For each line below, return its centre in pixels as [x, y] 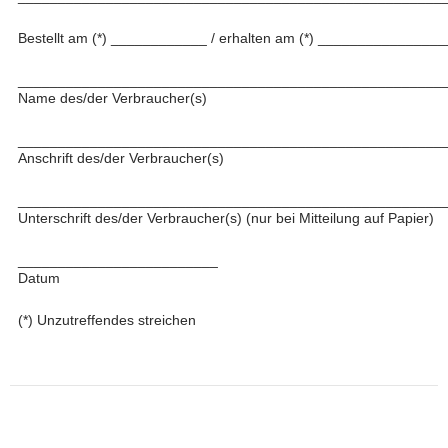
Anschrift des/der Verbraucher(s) [121, 158]
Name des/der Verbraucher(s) [112, 98]
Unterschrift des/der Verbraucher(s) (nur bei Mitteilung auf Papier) [226, 218]
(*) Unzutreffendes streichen [107, 320]
